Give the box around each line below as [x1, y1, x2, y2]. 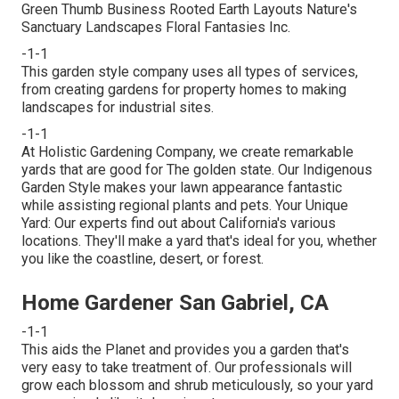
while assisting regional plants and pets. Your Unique [21, 197, 348, 215]
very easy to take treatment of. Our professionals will [21, 359, 352, 377]
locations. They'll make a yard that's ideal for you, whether [21, 232, 377, 250]
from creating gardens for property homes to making [21, 81, 346, 99]
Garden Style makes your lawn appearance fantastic [21, 179, 342, 197]
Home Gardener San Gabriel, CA [21, 290, 329, 316]
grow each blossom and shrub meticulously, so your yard [21, 377, 373, 395]
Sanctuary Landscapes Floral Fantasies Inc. [21, 19, 290, 37]
